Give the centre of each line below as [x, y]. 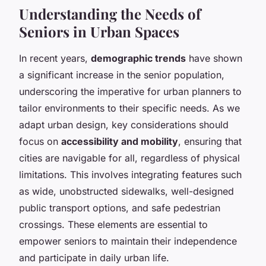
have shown [214, 58]
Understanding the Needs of [110, 13]
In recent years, [55, 58]
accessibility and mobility [120, 141]
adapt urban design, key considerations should [124, 124]
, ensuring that [210, 141]
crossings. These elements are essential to [113, 224]
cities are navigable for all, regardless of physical [129, 158]
